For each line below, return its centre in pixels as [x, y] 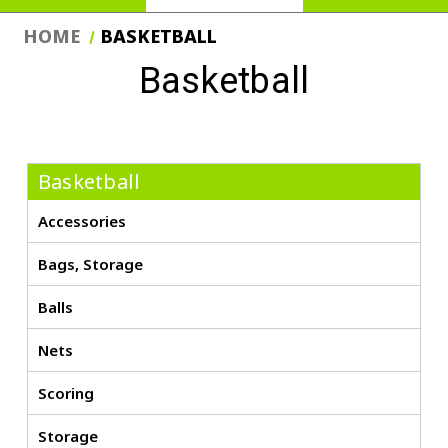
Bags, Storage [90, 264]
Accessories [81, 221]
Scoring [65, 393]
